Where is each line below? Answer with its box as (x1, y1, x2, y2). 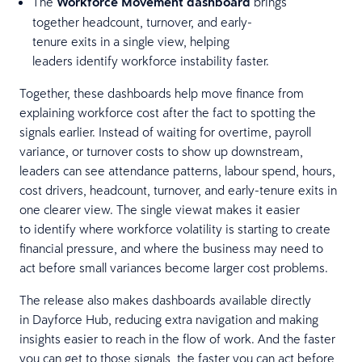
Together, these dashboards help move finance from (19, 84, 304, 101)
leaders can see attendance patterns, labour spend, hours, (19, 162, 335, 179)
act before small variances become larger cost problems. (19, 259, 331, 276)
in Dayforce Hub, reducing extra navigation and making (19, 310, 318, 327)
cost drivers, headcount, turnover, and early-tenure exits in (19, 181, 337, 198)
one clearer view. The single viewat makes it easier (19, 200, 300, 217)
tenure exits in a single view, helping (32, 32, 229, 49)
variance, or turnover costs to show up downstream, (19, 142, 303, 159)
